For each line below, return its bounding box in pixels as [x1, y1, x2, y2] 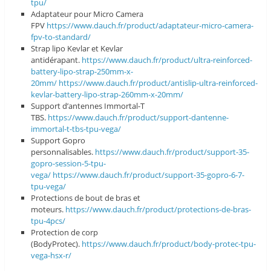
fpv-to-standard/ [31, 31, 91, 42]
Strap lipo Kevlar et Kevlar [31, 42, 123, 54]
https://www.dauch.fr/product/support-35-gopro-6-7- [53, 169, 245, 180]
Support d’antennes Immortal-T [31, 100, 145, 111]
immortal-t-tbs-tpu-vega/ [31, 123, 122, 134]
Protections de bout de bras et [31, 192, 141, 203]
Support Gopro [31, 134, 86, 146]
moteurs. [31, 203, 66, 215]
